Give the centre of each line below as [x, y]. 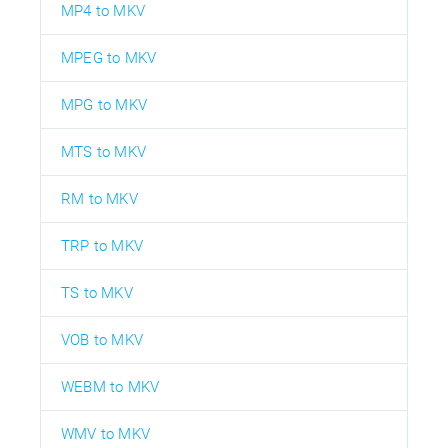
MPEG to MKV [109, 58]
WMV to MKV [105, 434]
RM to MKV [99, 199]
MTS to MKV [103, 152]
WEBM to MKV [110, 387]
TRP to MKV [102, 246]
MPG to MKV [104, 105]
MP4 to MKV [103, 11]
